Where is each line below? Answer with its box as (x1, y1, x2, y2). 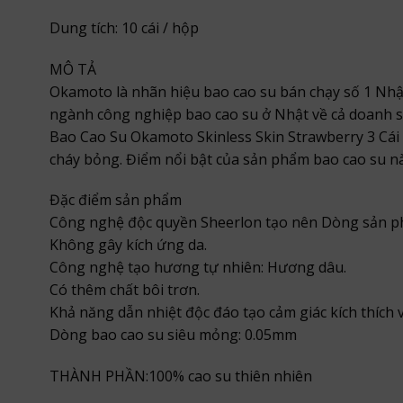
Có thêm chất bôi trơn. (49, 280, 200, 300)
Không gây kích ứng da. (49, 235, 207, 255)
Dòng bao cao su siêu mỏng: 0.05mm (49, 325, 297, 345)
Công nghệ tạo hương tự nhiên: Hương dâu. (49, 257, 346, 278)
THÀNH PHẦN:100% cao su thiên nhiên (49, 366, 312, 387)
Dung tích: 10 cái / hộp (49, 17, 199, 38)
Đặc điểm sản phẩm (49, 190, 182, 210)
